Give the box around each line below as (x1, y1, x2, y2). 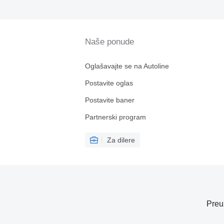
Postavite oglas (84, 79, 133, 87)
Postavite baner (84, 96, 134, 104)
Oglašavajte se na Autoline (84, 62, 169, 70)
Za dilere (106, 136, 135, 144)
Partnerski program (84, 113, 146, 121)
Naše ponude (84, 37, 134, 46)
